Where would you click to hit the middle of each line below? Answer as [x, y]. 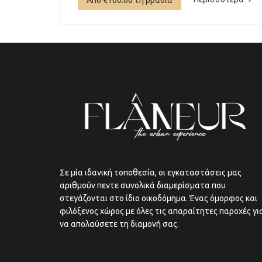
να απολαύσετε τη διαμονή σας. [119, 224]
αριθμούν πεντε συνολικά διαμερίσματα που [143, 186]
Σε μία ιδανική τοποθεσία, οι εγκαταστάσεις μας [151, 173]
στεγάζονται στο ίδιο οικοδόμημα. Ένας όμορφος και [158, 199]
